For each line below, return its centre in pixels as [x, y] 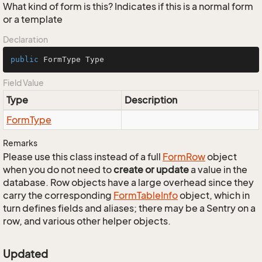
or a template [33, 19]
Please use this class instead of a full [83, 157]
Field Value [23, 83]
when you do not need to [58, 170]
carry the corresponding [58, 195]
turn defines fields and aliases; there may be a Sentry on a [129, 208]
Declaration [25, 39]
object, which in [214, 195]
